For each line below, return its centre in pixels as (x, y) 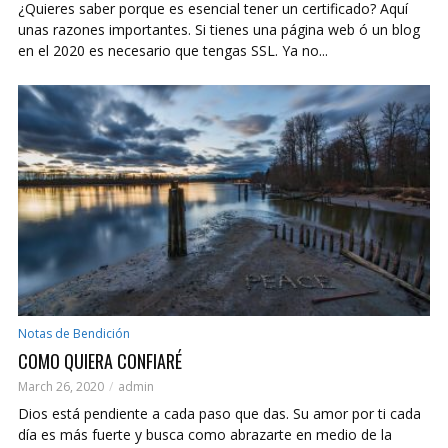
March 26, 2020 (61, 386)
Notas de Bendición (74, 333)
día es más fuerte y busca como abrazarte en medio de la (205, 434)
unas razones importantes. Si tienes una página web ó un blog (219, 29)
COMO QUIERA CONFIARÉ (100, 360)
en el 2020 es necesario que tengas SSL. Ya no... (173, 50)
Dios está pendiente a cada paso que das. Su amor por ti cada (219, 413)
